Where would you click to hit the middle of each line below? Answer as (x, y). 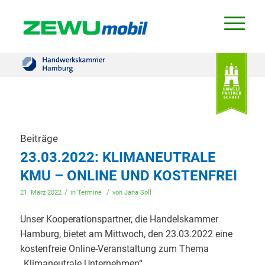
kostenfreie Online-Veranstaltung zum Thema (114, 248)
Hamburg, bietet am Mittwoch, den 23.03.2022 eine (126, 234)
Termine (89, 193)
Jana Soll (138, 193)
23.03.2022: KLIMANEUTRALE (118, 157)
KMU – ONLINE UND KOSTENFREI (128, 176)
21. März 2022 (41, 193)
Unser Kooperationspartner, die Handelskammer (119, 219)
